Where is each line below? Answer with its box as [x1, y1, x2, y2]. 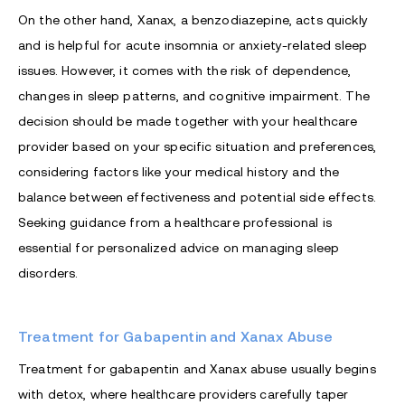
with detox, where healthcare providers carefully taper [18, 386, 349, 401]
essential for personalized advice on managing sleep [18, 240, 340, 255]
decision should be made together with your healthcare [18, 113, 358, 128]
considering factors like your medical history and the [18, 164, 340, 179]
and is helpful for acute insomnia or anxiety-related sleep [18, 37, 368, 52]
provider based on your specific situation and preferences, [18, 138, 377, 154]
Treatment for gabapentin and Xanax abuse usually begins [18, 361, 376, 376]
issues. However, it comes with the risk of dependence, [18, 62, 352, 78]
